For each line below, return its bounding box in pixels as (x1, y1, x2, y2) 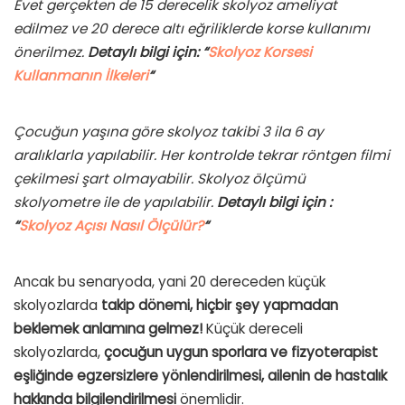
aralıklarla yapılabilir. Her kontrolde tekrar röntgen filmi (14, 146, 390, 165)
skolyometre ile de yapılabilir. (14, 193, 217, 212)
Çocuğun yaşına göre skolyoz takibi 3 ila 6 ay (14, 122, 324, 142)
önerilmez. (14, 42, 88, 62)
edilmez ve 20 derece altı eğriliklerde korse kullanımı (14, 19, 370, 39)
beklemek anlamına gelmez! (14, 319, 206, 339)
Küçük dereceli (206, 319, 303, 339)
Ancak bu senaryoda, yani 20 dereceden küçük (14, 272, 325, 292)
